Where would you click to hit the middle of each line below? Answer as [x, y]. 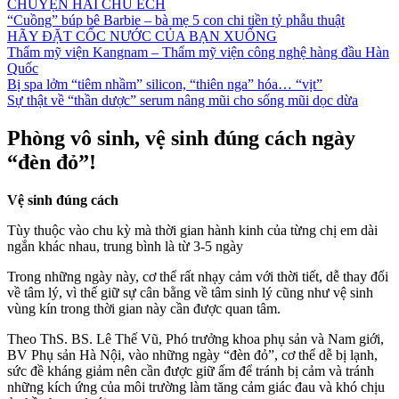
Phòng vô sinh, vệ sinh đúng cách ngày [181, 138]
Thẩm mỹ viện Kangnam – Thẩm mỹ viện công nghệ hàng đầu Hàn [198, 52]
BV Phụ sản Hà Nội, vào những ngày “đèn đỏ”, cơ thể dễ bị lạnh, [192, 354]
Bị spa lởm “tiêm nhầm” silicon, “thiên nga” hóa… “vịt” [165, 84]
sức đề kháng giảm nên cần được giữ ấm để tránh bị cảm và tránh [191, 370]
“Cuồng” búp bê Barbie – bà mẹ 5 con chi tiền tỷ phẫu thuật [176, 20]
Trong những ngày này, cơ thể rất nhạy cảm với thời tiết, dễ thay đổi [198, 276]
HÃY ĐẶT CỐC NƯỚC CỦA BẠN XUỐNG [142, 36]
